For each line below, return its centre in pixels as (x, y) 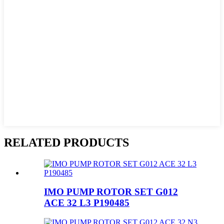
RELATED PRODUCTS (66, 142)
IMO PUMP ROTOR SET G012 (111, 192)
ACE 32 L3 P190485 (87, 203)
